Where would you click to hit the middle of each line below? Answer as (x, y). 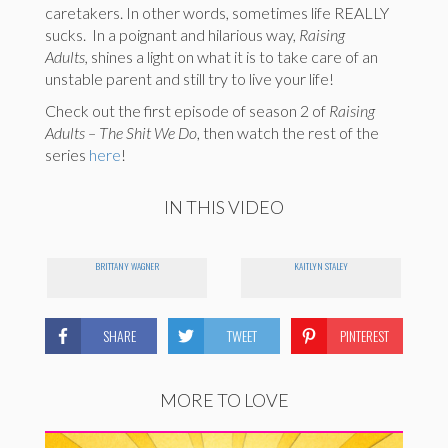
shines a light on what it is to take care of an (234, 57)
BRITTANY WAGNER (127, 266)
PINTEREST (365, 336)
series (67, 155)
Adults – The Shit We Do (121, 133)
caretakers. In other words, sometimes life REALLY (217, 13)
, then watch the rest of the (288, 133)
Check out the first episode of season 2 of (187, 111)
